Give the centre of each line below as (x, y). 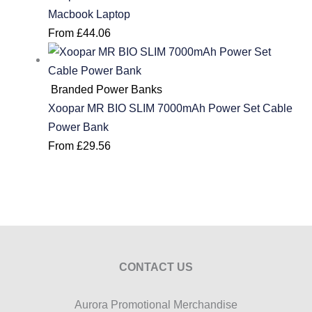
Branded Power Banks (106, 89)
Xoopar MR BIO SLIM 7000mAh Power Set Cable (171, 108)
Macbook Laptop (89, 14)
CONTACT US (156, 267)
